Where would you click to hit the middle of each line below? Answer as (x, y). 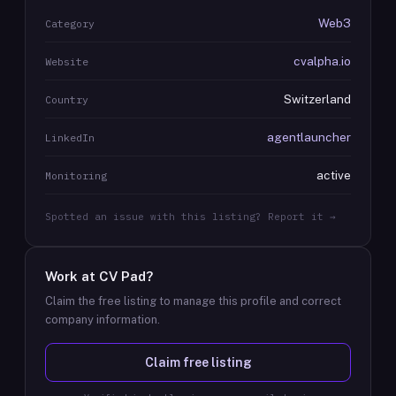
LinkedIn (70, 137)
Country (67, 99)
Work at (72, 276)
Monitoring (76, 175)
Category (70, 23)
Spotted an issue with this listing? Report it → (190, 217)
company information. (103, 320)
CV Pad (122, 276)
